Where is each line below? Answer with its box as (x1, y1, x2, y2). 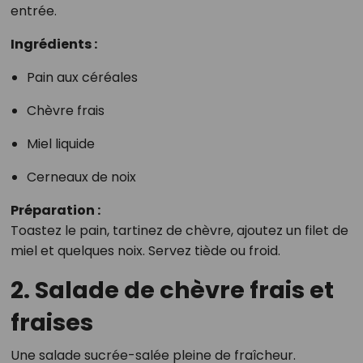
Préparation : (10, 201, 100, 220)
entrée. (10, 2, 57, 20)
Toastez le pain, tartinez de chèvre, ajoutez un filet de (10, 221, 348, 240)
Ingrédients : (10, 35, 97, 53)
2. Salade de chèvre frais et (10, 274, 334, 306)
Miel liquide (26, 135, 95, 153)
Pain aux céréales (26, 68, 138, 87)
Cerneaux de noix (26, 168, 136, 186)
